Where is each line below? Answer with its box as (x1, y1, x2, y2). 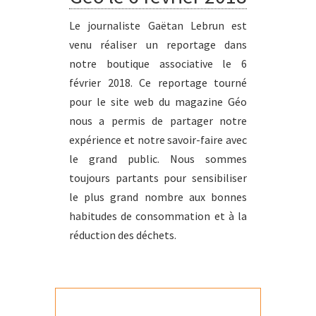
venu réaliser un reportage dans (69, 37, 247, 51)
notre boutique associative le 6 (69, 56, 247, 71)
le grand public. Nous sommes (69, 151, 247, 166)
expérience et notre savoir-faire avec (69, 132, 247, 147)
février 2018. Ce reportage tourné (69, 75, 247, 90)
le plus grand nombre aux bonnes (69, 189, 247, 204)
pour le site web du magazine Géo (69, 94, 247, 109)
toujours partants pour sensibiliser (69, 170, 247, 185)
